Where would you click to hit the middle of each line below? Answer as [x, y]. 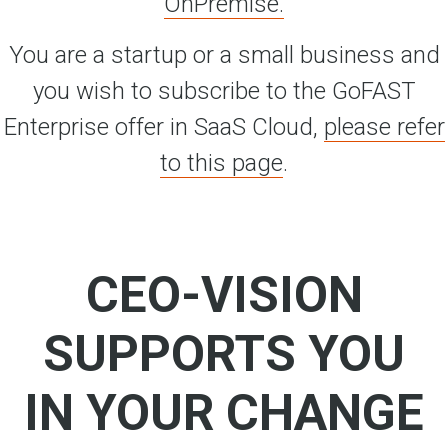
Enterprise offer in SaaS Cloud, [163, 127]
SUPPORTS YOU [224, 354]
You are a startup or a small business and [224, 55]
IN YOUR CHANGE [224, 413]
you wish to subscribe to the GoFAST [224, 91]
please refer [384, 127]
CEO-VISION [224, 295]
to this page [221, 163]
